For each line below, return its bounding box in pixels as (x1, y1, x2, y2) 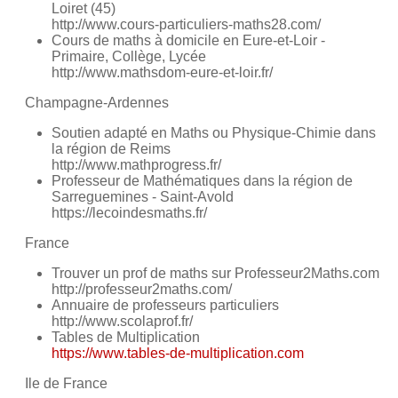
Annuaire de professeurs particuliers (52, 298, 279, 314)
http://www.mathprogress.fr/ (52, 157, 221, 173)
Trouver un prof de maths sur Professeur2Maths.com (52, 266, 379, 282)
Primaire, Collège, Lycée (52, 49, 206, 65)
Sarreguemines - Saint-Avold (52, 189, 234, 205)
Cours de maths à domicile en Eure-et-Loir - (52, 33, 325, 49)
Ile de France (25, 376, 107, 392)
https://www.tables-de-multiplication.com (52, 346, 304, 362)
